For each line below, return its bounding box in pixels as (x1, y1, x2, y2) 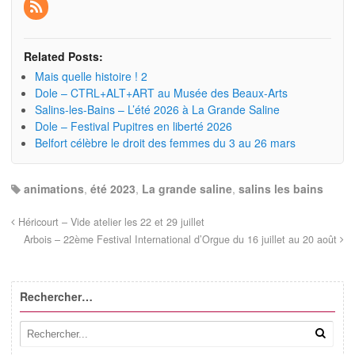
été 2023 (90, 180, 136, 197)
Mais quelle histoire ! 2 (35, 67, 147, 84)
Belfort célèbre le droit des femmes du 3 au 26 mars (35, 134, 296, 151)
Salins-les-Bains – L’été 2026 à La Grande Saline (35, 101, 280, 117)
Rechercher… (20, 288, 93, 304)
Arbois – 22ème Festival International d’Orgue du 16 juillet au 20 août (24, 231, 340, 246)
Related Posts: (24, 48, 103, 64)
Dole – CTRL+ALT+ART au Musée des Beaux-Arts (35, 84, 288, 101)
